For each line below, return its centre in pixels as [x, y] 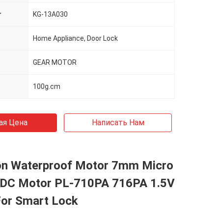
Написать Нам [118, 123]
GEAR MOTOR [55, 62]
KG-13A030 [50, 14]
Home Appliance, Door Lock [75, 38]
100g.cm [47, 86]
